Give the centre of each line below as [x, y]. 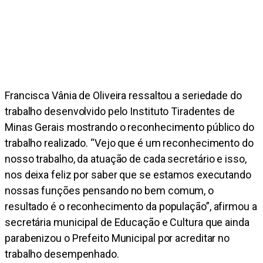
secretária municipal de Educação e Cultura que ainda [127, 222]
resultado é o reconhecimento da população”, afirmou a [131, 207]
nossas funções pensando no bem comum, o [109, 191]
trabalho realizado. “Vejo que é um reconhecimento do [129, 143]
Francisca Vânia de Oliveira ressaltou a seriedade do [123, 96]
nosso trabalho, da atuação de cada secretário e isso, [126, 159]
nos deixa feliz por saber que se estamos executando [128, 175]
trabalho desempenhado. [62, 254]
